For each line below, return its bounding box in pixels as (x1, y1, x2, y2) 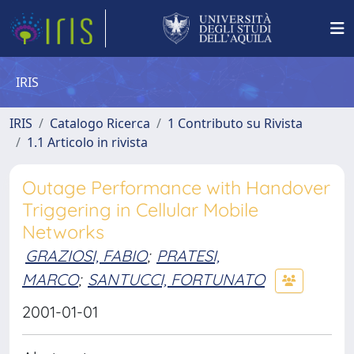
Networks (22, 220, 104, 243)
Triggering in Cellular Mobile (22, 198, 258, 221)
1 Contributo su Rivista (168, 115, 303, 132)
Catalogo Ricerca (50, 115, 150, 132)
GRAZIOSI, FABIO (25, 246, 147, 265)
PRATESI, (156, 246, 220, 265)
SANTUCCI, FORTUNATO (88, 269, 265, 289)
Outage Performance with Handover (22, 176, 330, 199)
